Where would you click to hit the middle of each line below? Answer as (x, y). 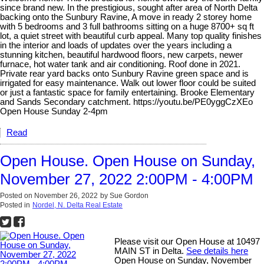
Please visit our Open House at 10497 (187, 242)
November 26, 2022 (66, 196)
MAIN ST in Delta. (151, 251)
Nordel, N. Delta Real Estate (77, 205)
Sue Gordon (129, 196)
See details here (217, 251)
